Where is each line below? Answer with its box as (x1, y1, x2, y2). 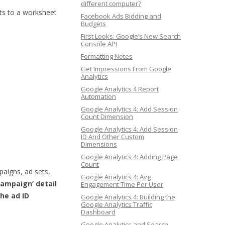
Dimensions (81, 140, 117, 149)
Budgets (81, 19, 106, 28)
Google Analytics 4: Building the (81, 192, 175, 201)
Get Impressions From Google (81, 64, 171, 73)
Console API (81, 39, 117, 48)
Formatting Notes (81, 52, 133, 61)
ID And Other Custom (81, 132, 144, 141)
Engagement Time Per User (81, 180, 163, 189)
